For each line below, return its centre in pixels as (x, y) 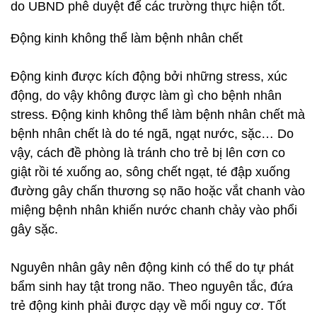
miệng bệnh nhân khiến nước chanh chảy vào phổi (154, 210)
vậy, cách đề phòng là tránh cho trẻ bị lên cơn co (148, 153)
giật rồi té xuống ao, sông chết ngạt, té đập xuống (150, 172)
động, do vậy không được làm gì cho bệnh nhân (146, 96)
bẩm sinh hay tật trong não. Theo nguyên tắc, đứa (152, 287)
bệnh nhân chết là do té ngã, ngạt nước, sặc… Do (152, 134)
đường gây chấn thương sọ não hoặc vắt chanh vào (158, 191)
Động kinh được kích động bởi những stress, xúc (149, 76)
